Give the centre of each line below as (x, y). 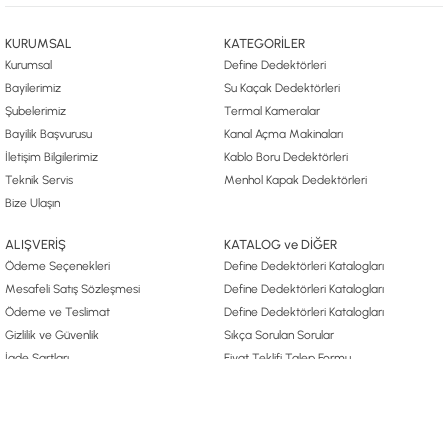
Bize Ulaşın (32, 203)
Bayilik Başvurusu (48, 134)
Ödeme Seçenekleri (57, 266)
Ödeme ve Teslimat (57, 312)
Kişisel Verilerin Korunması (70, 381)
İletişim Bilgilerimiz (51, 157)
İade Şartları (37, 358)
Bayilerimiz (33, 88)
